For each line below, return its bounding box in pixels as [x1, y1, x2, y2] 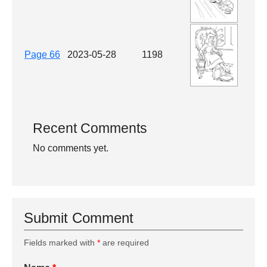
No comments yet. [33, 143, 108, 154]
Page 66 [24, 49, 60, 60]
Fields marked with [24, 238, 97, 248]
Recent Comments [33, 120, 147, 136]
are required [100, 238, 149, 248]
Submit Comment [24, 210, 133, 226]
